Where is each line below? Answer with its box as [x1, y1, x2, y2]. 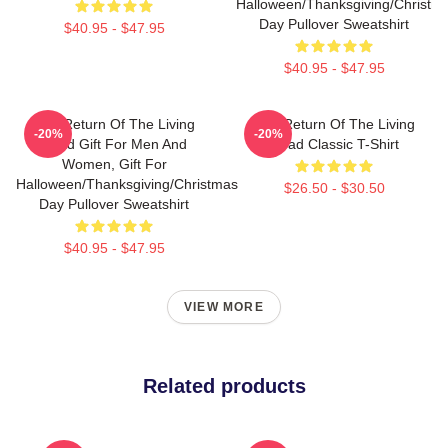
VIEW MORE [184, 299, 264, 314]
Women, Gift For [61, 155, 167, 172]
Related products [142, 374, 306, 397]
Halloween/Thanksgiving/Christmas [16, 175, 238, 192]
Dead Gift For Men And [41, 135, 187, 152]
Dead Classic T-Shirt [269, 135, 399, 152]
